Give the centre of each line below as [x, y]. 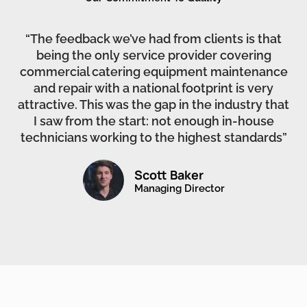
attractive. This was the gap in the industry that [153, 105]
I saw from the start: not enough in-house [153, 121]
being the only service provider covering [153, 56]
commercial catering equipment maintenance [153, 72]
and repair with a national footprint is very [153, 88]
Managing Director [179, 189]
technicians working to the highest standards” [153, 138]
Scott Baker [169, 175]
